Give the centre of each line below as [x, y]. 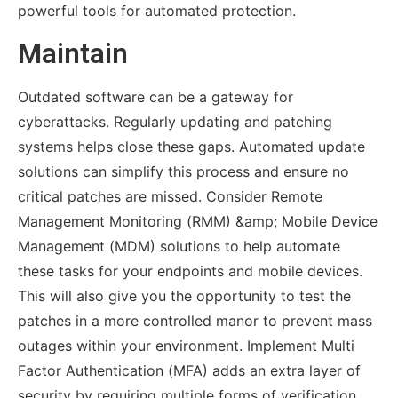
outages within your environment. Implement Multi [186, 345]
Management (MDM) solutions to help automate [179, 246]
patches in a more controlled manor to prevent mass [195, 320]
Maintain [72, 53]
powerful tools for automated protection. [156, 11]
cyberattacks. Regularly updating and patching [175, 121]
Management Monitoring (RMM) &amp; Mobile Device [197, 221]
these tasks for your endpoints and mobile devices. [190, 271]
